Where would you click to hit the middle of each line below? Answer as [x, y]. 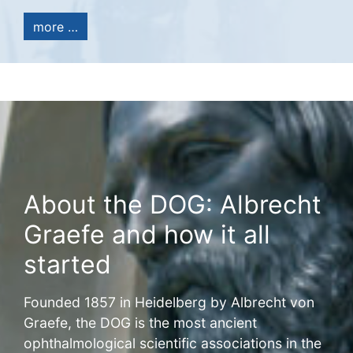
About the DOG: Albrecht [173, 205]
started [67, 265]
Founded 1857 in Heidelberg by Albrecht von [169, 303]
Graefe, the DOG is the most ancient [140, 323]
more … [56, 26]
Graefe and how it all [147, 235]
